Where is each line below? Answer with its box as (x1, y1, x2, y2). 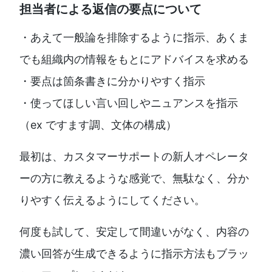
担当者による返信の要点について (19, 2, 202, 17)
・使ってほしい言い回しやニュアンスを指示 (19, 97, 238, 110)
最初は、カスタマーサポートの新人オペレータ (19, 150, 249, 163)
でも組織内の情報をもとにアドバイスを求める (19, 53, 249, 66)
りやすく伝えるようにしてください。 (19, 194, 205, 207)
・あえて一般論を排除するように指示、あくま (19, 31, 249, 44)
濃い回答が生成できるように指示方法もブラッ (19, 247, 249, 260)
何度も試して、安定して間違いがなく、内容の (19, 225, 249, 239)
